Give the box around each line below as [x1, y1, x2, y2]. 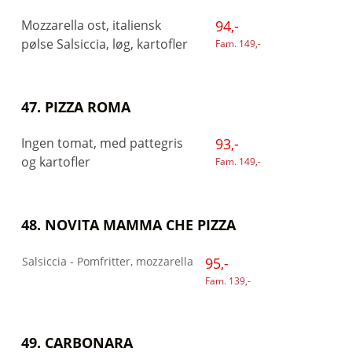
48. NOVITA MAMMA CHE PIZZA [21, 215, 240, 234]
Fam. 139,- [205, 273, 251, 288]
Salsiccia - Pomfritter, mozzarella [9, 253, 193, 269]
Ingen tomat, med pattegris [21, 134, 183, 152]
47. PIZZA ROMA [21, 97, 130, 116]
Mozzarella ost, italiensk [21, 16, 161, 34]
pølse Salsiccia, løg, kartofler [21, 35, 188, 53]
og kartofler [21, 153, 90, 170]
